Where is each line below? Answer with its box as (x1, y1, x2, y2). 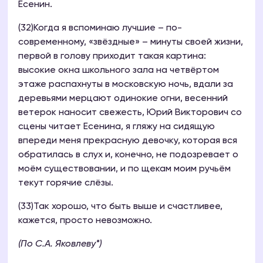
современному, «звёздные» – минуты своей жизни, (18, 38, 243, 48)
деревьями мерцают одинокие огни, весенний (18, 94, 228, 104)
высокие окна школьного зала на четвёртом (18, 66, 219, 76)
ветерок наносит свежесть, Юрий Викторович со (18, 108, 242, 118)
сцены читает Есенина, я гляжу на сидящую (18, 122, 215, 132)
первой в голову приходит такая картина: (18, 52, 206, 62)
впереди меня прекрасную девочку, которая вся (18, 136, 237, 146)
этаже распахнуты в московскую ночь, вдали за (18, 80, 233, 90)
